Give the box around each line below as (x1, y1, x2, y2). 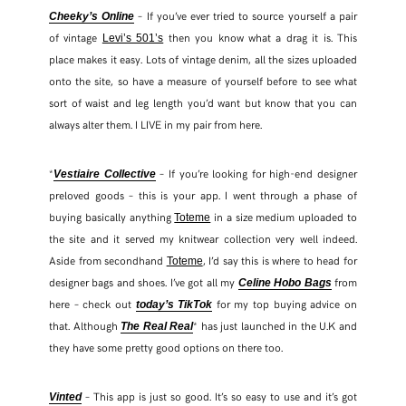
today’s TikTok (135, 298, 213, 312)
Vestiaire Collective (53, 168, 156, 181)
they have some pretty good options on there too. (48, 340, 283, 355)
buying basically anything (48, 209, 175, 225)
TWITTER (181, 37, 227, 51)
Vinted (48, 391, 82, 404)
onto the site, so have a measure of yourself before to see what (48, 73, 358, 89)
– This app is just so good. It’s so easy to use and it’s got (81, 389, 358, 404)
